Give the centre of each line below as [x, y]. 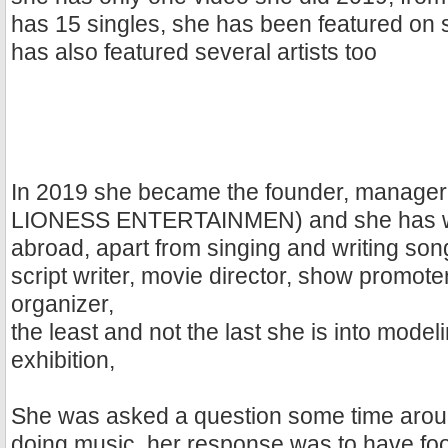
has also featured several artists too [194, 53]
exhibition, [63, 361]
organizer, [62, 305]
